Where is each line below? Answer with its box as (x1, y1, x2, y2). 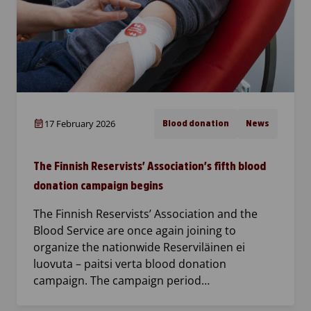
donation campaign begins (33, 180, 163, 192)
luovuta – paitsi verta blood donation (33, 256, 226, 272)
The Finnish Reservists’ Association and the (33, 206, 258, 222)
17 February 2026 (44, 117, 115, 131)
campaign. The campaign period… (33, 273, 210, 289)
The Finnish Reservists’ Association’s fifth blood (33, 160, 266, 173)
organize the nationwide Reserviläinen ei (33, 239, 245, 255)
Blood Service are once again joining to (33, 223, 236, 239)
